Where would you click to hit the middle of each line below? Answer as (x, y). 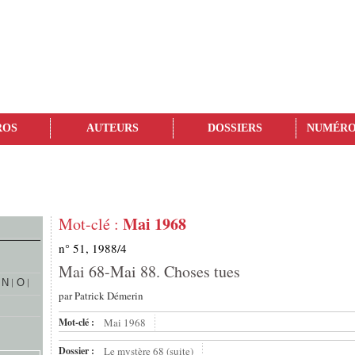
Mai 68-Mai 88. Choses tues (149, 272)
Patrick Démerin (109, 296)
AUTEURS (112, 128)
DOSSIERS (235, 128)
